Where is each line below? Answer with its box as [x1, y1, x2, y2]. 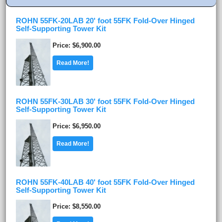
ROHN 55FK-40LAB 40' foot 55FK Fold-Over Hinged [16, 178, 195, 186]
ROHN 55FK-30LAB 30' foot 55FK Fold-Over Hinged [16, 98, 195, 106]
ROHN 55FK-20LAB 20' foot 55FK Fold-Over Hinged [16, 17, 195, 25]
